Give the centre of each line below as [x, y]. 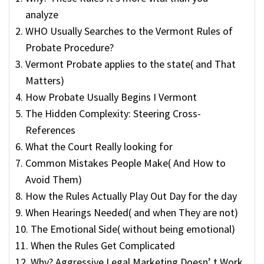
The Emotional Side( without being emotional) [133, 229]
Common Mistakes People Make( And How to [125, 163]
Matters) [44, 80]
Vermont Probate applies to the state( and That [130, 64]
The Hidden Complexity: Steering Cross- [113, 113]
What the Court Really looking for [99, 146]
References [50, 130]
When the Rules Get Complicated [103, 245]
